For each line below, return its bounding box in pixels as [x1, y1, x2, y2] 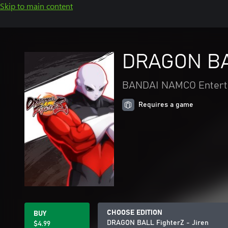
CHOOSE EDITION [107, 209, 162, 216]
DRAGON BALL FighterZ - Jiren [107, 219, 209, 226]
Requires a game [138, 101, 193, 108]
